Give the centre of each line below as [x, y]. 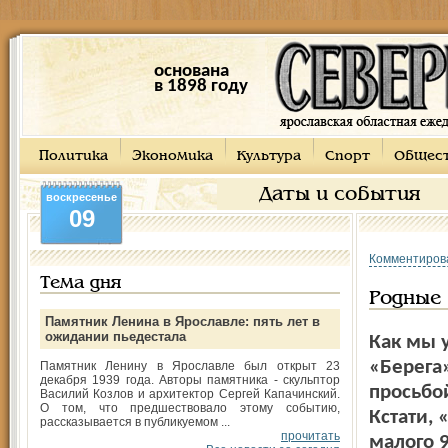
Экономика [172, 156]
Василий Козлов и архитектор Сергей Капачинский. [190, 394]
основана [191, 71]
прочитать [310, 436]
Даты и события [340, 195]
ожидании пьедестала [115, 336]
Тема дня [80, 283]
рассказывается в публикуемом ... [135, 422]
